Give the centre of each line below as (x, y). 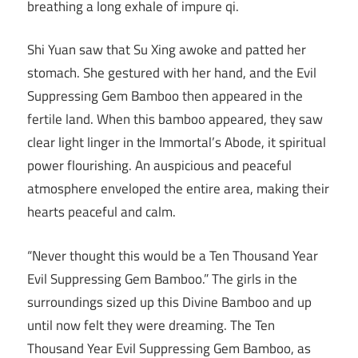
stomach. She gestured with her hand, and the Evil (172, 73)
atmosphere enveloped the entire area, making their (178, 189)
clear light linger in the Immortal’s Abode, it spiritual (177, 143)
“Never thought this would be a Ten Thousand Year (173, 255)
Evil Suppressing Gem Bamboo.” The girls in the (162, 278)
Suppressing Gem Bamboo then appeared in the (165, 96)
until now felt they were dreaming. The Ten (151, 325)
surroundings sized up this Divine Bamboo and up (169, 302)
